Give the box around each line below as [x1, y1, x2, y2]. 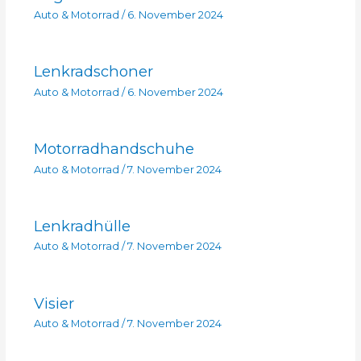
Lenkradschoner [33, 62, 153, 81]
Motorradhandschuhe [33, 139, 194, 159]
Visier [33, 293, 74, 313]
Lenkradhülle [33, 217, 131, 236]
